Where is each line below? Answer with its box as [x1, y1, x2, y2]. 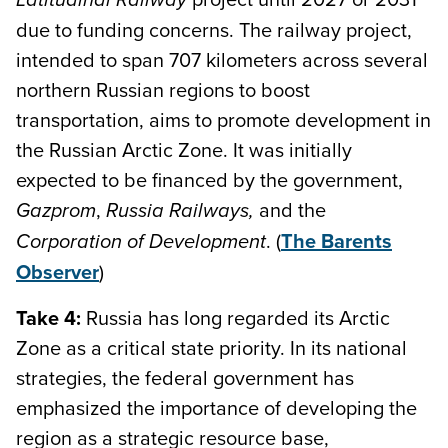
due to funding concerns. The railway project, [16, 14, 412, 44]
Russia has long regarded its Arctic [86, 302, 390, 332]
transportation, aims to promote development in [16, 104, 431, 134]
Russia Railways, [106, 198, 254, 223]
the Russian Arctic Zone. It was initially [16, 134, 352, 164]
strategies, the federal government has [16, 362, 354, 392]
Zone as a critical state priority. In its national [16, 332, 407, 362]
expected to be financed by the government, [16, 164, 403, 194]
